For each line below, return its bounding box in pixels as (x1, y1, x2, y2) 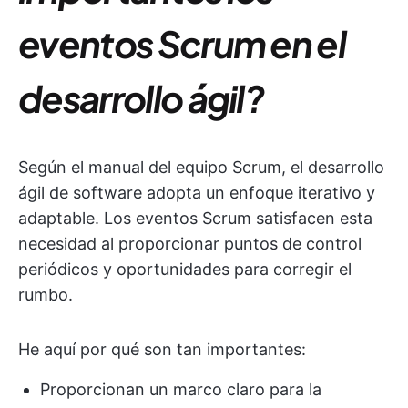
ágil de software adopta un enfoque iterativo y (18, 183, 375, 202)
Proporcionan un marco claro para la (40, 380, 321, 399)
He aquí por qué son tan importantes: (18, 340, 306, 359)
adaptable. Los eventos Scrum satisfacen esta (18, 209, 372, 228)
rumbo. (18, 285, 73, 304)
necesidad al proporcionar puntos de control (18, 234, 362, 253)
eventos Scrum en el (18, 20, 346, 66)
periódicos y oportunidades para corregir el (18, 260, 352, 279)
